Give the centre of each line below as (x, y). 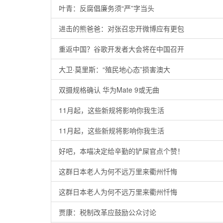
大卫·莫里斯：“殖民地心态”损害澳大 (114, 69)
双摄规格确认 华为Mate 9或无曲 (109, 90)
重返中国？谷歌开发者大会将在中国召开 (121, 49)
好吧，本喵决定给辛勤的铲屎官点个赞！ (121, 151)
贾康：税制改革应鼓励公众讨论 (108, 212)
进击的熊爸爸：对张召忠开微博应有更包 (121, 28)
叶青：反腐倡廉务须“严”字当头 (107, 8)
